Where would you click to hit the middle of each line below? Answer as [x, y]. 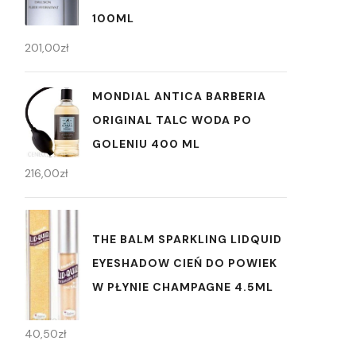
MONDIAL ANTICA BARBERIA [179, 97]
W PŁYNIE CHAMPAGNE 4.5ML [183, 286]
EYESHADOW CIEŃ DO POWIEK [185, 263]
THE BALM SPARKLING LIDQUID [187, 239]
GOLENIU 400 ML [146, 144]
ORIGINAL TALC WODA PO [172, 120]
